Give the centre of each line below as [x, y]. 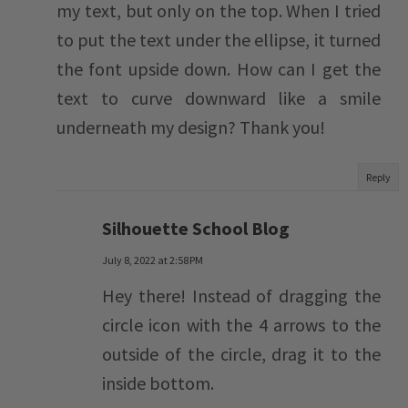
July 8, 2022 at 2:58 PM [153, 260]
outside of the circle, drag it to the [241, 354]
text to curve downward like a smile [219, 98]
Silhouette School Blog [196, 229]
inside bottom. [158, 383]
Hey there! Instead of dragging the [241, 296]
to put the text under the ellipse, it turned [219, 40]
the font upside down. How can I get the [219, 69]
